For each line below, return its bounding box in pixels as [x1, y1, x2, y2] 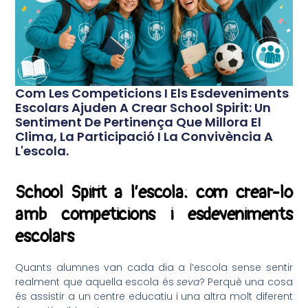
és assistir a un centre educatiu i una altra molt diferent [15, 289, 293, 303]
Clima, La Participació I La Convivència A [15, 128, 274, 146]
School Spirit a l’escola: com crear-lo [15, 182, 293, 204]
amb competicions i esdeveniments [15, 204, 293, 226]
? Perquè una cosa [199, 274, 293, 289]
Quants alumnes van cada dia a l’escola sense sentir [15, 260, 293, 274]
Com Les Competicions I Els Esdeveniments [15, 85, 289, 102]
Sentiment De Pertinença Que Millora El [15, 113, 262, 131]
